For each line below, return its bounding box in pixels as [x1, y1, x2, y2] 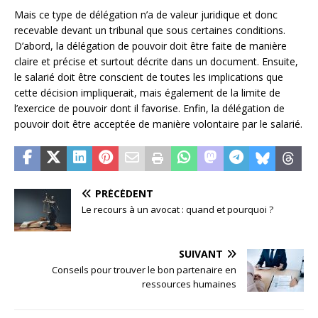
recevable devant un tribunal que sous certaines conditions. [14, 23, 285, 38]
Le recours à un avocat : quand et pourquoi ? [82, 203, 273, 216]
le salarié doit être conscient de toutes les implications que [14, 70, 283, 84]
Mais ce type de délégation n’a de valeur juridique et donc [14, 8, 278, 22]
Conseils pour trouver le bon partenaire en [52, 263, 236, 277]
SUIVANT [179, 247, 223, 261]
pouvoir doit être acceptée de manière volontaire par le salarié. [14, 117, 302, 131]
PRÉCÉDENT [95, 187, 153, 201]
